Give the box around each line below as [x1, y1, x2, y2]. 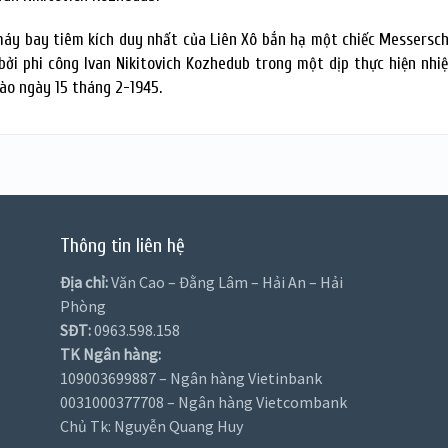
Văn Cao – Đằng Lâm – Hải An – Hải [108, 272, 344, 292]
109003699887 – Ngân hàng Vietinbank [60, 368, 323, 388]
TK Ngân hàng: [60, 344, 162, 364]
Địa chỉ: [60, 272, 109, 292]
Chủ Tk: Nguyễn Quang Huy [60, 416, 244, 436]
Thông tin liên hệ [60, 234, 186, 257]
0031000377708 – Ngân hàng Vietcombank [60, 392, 348, 412]
